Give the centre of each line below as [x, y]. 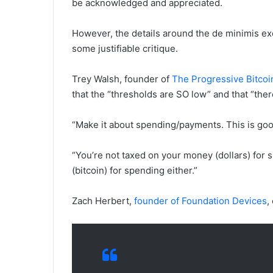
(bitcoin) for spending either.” [135, 170]
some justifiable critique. [125, 48]
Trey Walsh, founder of [122, 79]
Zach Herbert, [103, 200]
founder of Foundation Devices [200, 200]
